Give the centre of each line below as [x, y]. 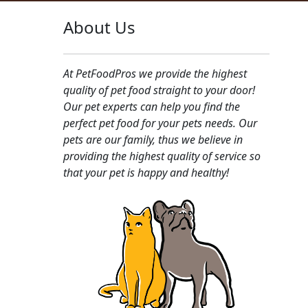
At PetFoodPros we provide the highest [155, 73]
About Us [99, 27]
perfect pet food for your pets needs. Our [160, 123]
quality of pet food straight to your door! [159, 90]
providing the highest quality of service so [162, 156]
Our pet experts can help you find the [151, 106]
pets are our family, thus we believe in [153, 139]
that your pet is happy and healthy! [146, 172]
